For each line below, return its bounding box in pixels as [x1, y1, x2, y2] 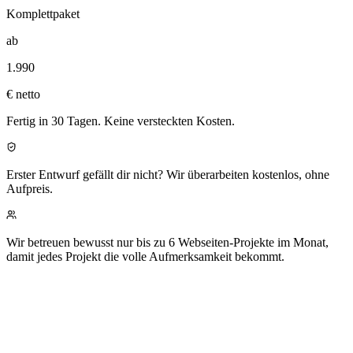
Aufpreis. [6, 182, 53, 196]
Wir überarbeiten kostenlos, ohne [166, 168, 329, 182]
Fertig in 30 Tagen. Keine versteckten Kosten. [6, 114, 235, 128]
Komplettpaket [6, 7, 80, 21]
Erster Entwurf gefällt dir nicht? [6, 168, 163, 182]
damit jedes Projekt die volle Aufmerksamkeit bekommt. [6, 250, 284, 264]
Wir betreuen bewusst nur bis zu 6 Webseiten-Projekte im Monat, [6, 236, 329, 250]
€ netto [6, 87, 40, 102]
